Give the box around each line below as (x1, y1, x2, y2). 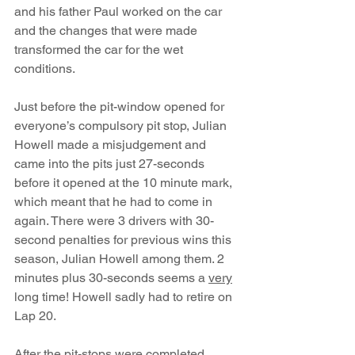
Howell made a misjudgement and (14, 136, 209, 152)
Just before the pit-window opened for (14, 98, 227, 114)
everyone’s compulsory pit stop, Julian (14, 117, 230, 133)
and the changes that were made (14, 22, 200, 38)
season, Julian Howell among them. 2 (14, 250, 227, 266)
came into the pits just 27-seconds (14, 155, 208, 171)
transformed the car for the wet (14, 41, 186, 57)
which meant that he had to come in (14, 193, 216, 209)
